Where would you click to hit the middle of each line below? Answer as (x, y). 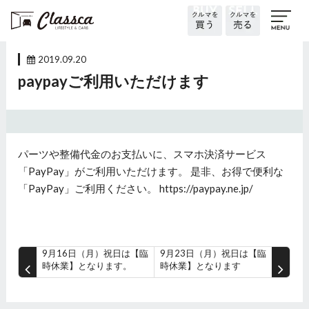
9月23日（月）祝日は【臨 (213, 253)
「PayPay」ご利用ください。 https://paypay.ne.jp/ (136, 188)
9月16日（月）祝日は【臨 (96, 253)
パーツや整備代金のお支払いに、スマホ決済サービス (142, 153)
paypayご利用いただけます (114, 81)
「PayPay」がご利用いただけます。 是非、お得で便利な (151, 171)
